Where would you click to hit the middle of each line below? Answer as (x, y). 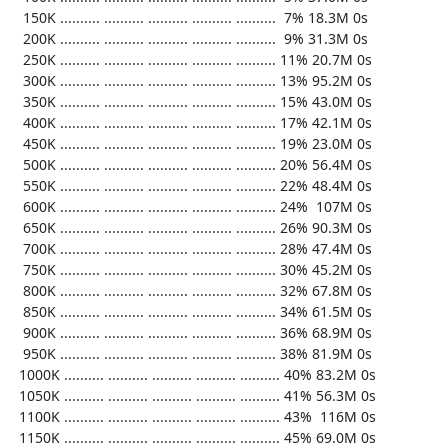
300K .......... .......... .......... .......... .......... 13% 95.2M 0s (16, 80)
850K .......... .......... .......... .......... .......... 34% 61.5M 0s (16, 311)
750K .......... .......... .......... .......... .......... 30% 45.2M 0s (16, 269)
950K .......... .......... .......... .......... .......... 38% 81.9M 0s (16, 353)
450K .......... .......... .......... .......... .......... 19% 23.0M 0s (16, 143)
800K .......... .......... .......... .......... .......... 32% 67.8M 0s (16, 290)
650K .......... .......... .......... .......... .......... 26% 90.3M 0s (16, 227)
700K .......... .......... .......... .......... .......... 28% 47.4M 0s (16, 248)
